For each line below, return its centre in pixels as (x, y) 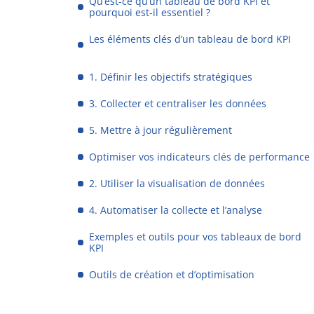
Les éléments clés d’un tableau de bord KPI (190, 39)
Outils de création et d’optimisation (172, 274)
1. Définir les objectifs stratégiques (171, 77)
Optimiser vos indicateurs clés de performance (200, 157)
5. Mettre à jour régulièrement (161, 130)
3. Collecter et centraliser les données (178, 103)
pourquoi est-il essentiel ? (150, 12)
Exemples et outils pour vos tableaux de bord (196, 237)
